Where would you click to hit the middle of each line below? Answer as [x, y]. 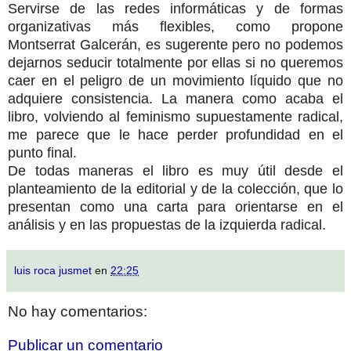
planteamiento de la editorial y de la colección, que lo [175, 188]
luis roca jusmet [53, 270]
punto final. [42, 152]
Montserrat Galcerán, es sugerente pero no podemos [175, 44]
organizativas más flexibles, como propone [175, 26]
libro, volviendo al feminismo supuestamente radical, [175, 116]
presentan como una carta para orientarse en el [175, 206]
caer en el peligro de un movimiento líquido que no [175, 80]
